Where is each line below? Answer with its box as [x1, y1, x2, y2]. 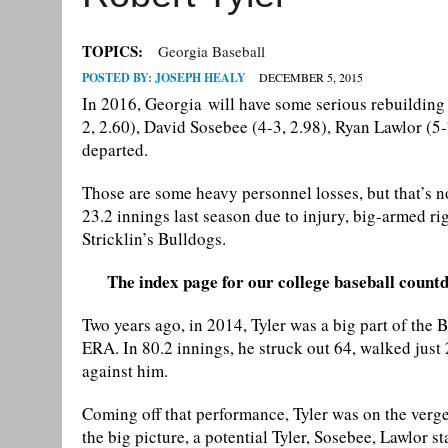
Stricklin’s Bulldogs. [82, 227, 226, 251]
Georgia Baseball [158, 41, 265, 62]
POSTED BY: [82, 69, 155, 87]
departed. [82, 138, 148, 162]
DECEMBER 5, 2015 [259, 69, 363, 86]
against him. [82, 359, 168, 383]
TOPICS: [82, 40, 143, 63]
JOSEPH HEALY [155, 69, 246, 87]
